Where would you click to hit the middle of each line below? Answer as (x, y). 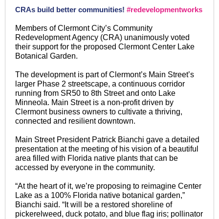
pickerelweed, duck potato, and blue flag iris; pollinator (109, 214)
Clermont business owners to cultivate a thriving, (99, 112)
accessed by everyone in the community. (85, 167)
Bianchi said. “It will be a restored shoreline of (94, 205)
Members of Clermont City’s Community (84, 28)
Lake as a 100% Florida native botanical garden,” (100, 195)
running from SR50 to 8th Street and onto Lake (95, 93)
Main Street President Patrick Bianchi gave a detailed (107, 140)
